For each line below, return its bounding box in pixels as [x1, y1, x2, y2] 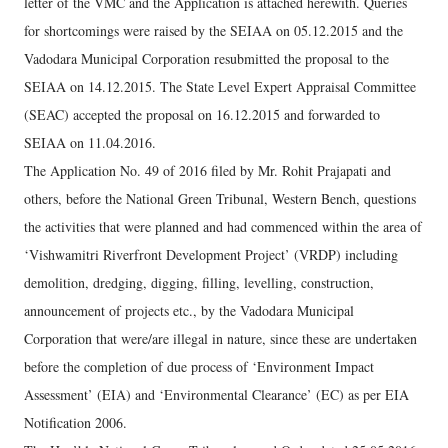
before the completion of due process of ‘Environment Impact [24, 357, 374, 376]
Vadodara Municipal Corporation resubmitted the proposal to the [24, 49, 389, 68]
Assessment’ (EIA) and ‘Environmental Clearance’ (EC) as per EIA [24, 385, 409, 404]
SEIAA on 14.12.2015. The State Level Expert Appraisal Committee [24, 77, 416, 96]
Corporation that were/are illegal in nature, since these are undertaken [24, 329, 417, 348]
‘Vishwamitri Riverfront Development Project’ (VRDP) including [24, 245, 398, 264]
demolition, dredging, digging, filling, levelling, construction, [24, 273, 374, 292]
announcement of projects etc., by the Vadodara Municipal [24, 301, 354, 320]
